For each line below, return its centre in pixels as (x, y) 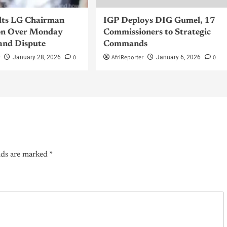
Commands (125, 45)
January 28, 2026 (37, 58)
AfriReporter (127, 58)
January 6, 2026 (178, 58)
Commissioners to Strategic (157, 33)
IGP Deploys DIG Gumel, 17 (159, 21)
